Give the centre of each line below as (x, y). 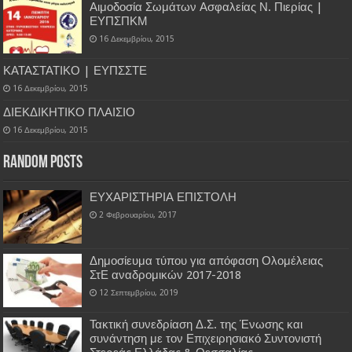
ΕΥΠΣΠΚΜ (119, 21)
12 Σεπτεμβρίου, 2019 (139, 293)
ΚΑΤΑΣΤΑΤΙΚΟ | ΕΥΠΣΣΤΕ (75, 71)
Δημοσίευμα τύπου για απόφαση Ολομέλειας (207, 261)
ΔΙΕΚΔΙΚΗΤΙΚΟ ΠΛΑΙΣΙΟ (70, 113)
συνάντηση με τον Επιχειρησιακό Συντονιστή (206, 339)
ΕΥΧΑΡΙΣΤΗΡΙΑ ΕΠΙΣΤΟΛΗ (163, 198)
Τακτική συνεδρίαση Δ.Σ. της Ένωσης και (196, 325)
